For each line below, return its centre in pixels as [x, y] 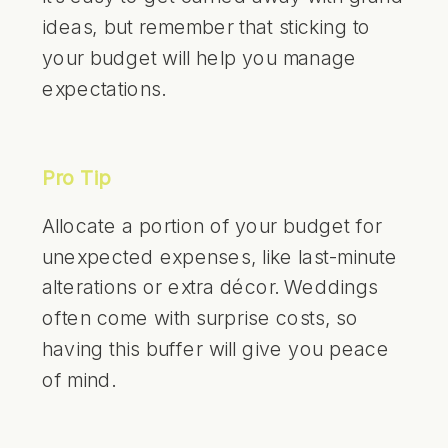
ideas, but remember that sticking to [206, 26]
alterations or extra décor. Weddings [210, 286]
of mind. [78, 379]
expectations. [104, 87]
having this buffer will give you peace [216, 348]
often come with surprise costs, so [200, 317]
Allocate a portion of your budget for [212, 225]
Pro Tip [76, 177]
